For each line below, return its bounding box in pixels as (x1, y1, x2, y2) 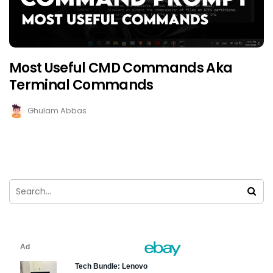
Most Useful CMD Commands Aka (9, 58, 233, 77)
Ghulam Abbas (27, 104, 87, 116)
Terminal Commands (9, 75, 154, 94)
